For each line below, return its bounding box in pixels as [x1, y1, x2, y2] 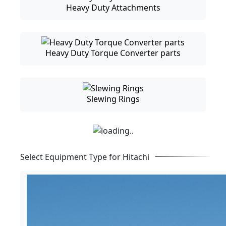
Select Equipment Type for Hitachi [20, 151, 149, 162]
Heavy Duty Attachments [66, 2, 160, 13]
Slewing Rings [86, 93, 140, 104]
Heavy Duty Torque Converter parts [45, 47, 181, 59]
